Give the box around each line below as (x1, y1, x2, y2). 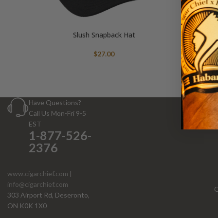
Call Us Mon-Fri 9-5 (28, 109, 86, 117)
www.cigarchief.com (7, 169, 68, 178)
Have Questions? (28, 98, 81, 107)
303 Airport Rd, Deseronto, (7, 191, 90, 199)
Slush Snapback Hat (73, 30, 135, 39)
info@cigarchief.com (7, 180, 68, 188)
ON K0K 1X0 (7, 201, 47, 210)
